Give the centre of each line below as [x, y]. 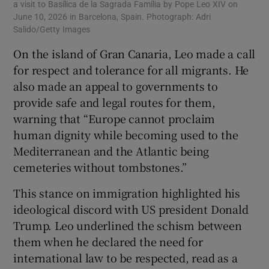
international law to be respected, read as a [125, 258]
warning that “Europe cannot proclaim [114, 119]
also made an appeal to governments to [116, 86]
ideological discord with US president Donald [131, 209]
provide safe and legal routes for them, [114, 102]
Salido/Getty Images [52, 30]
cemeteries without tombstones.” [100, 167]
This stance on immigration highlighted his [127, 193]
